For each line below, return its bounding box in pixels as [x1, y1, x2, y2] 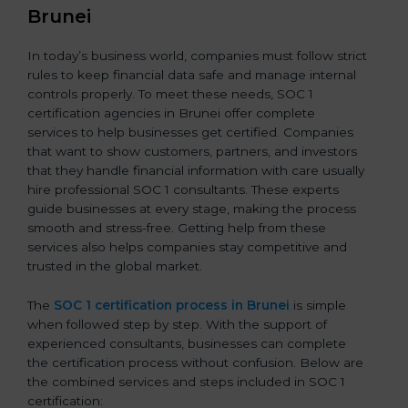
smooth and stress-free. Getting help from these [27, 219, 326, 235]
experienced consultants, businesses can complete [27, 335, 346, 351]
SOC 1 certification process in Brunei [54, 297, 290, 312]
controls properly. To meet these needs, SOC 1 [27, 86, 313, 101]
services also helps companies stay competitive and [27, 239, 347, 254]
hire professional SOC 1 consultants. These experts [27, 181, 339, 197]
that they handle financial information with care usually [27, 162, 364, 178]
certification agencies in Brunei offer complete [27, 105, 315, 120]
